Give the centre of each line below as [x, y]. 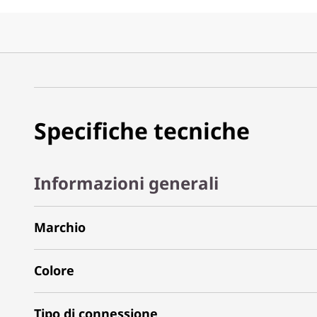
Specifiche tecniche [142, 131]
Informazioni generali [126, 183]
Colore [54, 270]
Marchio [60, 227]
